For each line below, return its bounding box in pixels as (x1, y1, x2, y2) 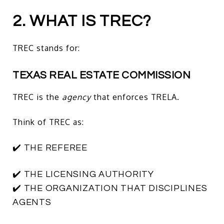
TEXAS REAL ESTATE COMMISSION (12, 69, 190, 80)
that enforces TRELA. (91, 91, 179, 102)
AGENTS (12, 197, 51, 207)
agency (62, 91, 91, 102)
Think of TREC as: (12, 116, 84, 127)
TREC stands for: (12, 42, 80, 53)
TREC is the (12, 91, 62, 102)
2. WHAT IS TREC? (12, 12, 151, 29)
